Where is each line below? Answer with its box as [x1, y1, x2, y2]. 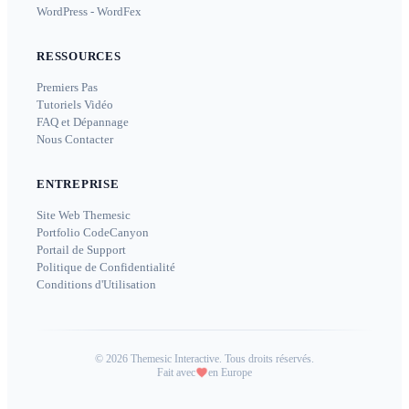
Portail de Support [37, 242, 126, 257]
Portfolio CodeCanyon [37, 225, 149, 239]
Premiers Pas [37, 79, 98, 94]
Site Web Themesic [37, 207, 131, 222]
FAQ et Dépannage [37, 114, 129, 129]
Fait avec [157, 365, 195, 379]
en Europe [208, 365, 252, 379]
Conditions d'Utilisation [37, 277, 156, 291]
